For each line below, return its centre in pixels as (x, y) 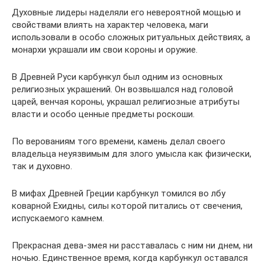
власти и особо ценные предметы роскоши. (103, 114)
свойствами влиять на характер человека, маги (110, 25)
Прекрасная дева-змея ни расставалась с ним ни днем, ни (132, 246)
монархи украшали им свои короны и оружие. (105, 50)
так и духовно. (42, 167)
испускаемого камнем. (58, 219)
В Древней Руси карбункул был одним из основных (117, 77)
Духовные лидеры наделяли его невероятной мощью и (126, 13)
